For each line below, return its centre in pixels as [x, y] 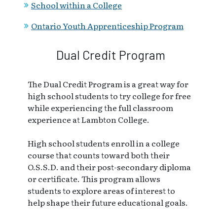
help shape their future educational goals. [108, 202]
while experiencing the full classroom [100, 107]
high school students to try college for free [109, 95]
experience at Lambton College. [89, 119]
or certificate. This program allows [94, 178]
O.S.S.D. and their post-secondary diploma [109, 166]
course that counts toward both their [99, 155]
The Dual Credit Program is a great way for [108, 84]
